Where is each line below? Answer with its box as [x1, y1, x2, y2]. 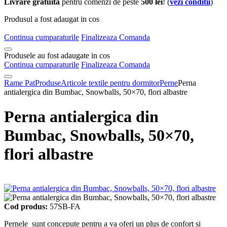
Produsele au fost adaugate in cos [4, 51, 110, 60]
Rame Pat [4, 78, 35, 87]
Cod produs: [4, 202, 48, 211]
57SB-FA [48, 202, 81, 211]
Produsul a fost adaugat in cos [4, 14, 99, 23]
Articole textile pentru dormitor [61, 78, 160, 87]
